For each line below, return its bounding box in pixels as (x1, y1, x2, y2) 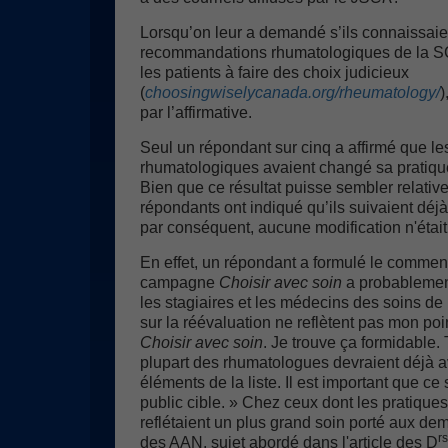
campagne (140, 274, 219, 291)
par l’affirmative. (140, 104, 252, 121)
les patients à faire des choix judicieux (140, 64, 409, 81)
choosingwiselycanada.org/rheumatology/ (145, 84, 440, 101)
